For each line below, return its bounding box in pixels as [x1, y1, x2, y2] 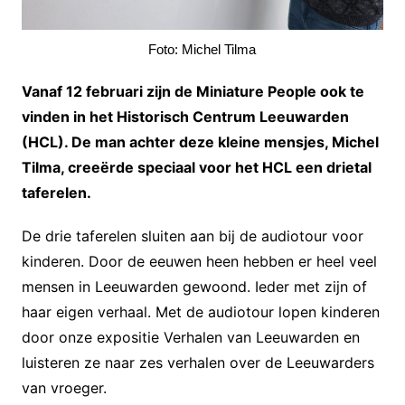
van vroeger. [21, 378, 107, 397]
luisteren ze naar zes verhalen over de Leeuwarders [21, 353, 374, 372]
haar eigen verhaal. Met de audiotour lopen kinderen [21, 302, 380, 321]
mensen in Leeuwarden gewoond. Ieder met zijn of [21, 277, 367, 296]
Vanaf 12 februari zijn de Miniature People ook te [21, 81, 364, 100]
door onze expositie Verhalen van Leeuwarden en [21, 327, 360, 346]
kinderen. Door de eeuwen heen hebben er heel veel [21, 251, 377, 270]
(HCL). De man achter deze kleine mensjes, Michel [21, 132, 379, 151]
